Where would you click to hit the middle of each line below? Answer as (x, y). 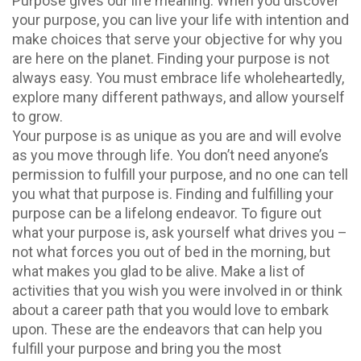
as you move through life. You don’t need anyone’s (170, 155)
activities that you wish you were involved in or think (177, 290)
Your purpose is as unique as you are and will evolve (177, 135)
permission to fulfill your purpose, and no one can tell (180, 174)
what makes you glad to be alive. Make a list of (159, 271)
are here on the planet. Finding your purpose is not (171, 58)
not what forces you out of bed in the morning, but (171, 251)
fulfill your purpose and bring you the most (147, 348)
